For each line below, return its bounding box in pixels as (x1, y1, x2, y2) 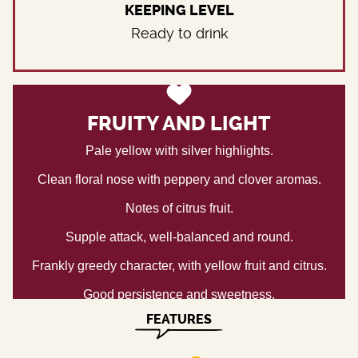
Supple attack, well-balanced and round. (65, 229, 293, 244)
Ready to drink (130, 24, 228, 42)
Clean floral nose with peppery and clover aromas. (37, 172, 321, 186)
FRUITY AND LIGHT (87, 112, 271, 136)
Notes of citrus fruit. (125, 201, 233, 215)
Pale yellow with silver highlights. (85, 143, 273, 157)
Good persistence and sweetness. (83, 287, 275, 301)
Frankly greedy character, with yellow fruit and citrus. (31, 258, 327, 272)
